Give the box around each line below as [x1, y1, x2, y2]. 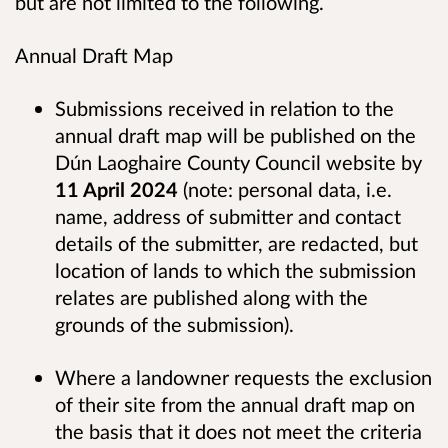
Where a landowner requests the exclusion [55, 365, 432, 390]
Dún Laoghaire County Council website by [55, 150, 422, 175]
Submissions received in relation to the [55, 96, 394, 121]
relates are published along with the [55, 285, 368, 310]
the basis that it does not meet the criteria [55, 419, 422, 444]
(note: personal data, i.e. [178, 177, 392, 202]
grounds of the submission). [55, 312, 304, 337]
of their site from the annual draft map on [55, 392, 415, 417]
